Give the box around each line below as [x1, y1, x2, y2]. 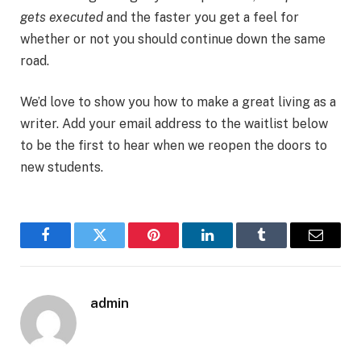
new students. [20, 160, 103, 176]
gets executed [20, 9, 103, 25]
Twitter [98, 239, 140, 255]
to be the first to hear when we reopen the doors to [20, 138, 327, 154]
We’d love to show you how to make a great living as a [20, 94, 336, 110]
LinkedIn [206, 239, 259, 255]
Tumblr [260, 239, 303, 255]
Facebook [44, 239, 101, 255]
